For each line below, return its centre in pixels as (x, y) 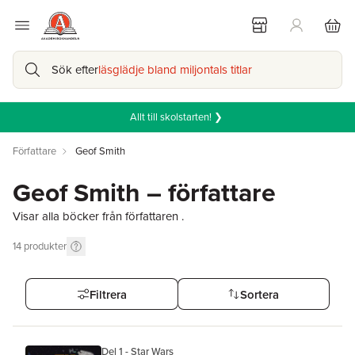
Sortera (260, 294)
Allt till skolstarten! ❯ (177, 117)
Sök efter (75, 70)
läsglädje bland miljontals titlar (175, 70)
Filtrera (108, 294)
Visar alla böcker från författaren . (98, 216)
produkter (45, 246)
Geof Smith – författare (144, 193)
